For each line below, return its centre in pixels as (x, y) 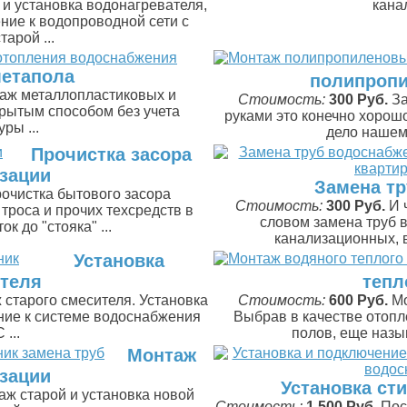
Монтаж (162, 355)
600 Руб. (358, 300)
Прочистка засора (111, 154)
